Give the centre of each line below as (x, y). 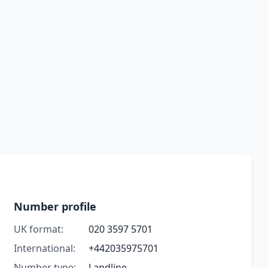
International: (44, 249)
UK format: (38, 229)
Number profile (55, 207)
